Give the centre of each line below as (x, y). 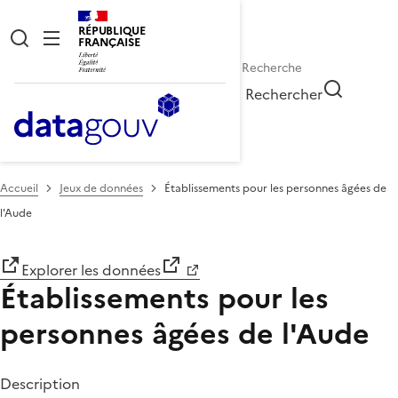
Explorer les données (91, 270)
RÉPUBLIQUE (112, 31)
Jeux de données (101, 188)
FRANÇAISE (109, 42)
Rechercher (284, 94)
